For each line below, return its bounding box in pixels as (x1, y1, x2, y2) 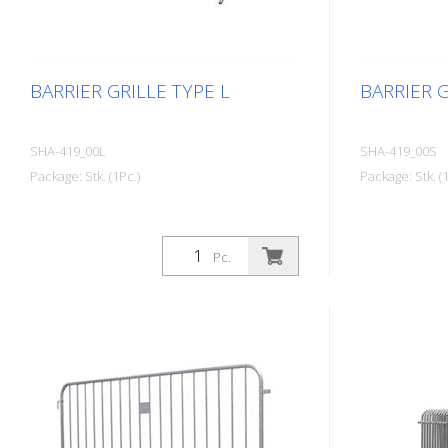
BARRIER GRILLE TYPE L (30, 78, 230, 104)
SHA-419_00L (30, 142, 106, 160)
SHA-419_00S (360, 142, 437, 160)
